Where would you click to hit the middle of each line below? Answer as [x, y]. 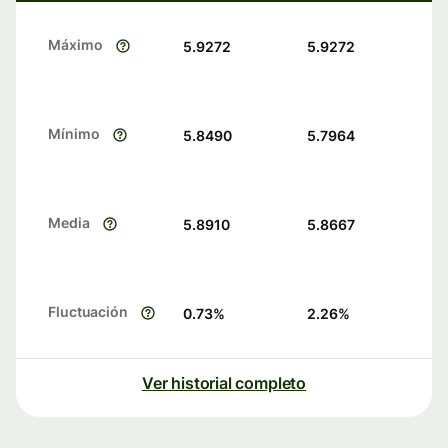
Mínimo [74, 134]
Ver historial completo [224, 383]
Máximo [75, 45]
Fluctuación [88, 312]
